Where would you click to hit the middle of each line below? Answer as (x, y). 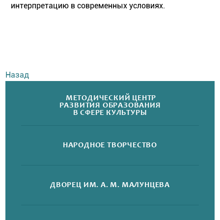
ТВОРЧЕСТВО (132, 145)
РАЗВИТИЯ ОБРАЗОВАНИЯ (110, 105)
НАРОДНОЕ (84, 145)
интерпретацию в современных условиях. (89, 6)
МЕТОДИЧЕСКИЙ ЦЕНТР (111, 98)
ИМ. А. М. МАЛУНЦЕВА (126, 185)
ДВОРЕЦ (66, 185)
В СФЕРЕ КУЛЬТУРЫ (110, 113)
